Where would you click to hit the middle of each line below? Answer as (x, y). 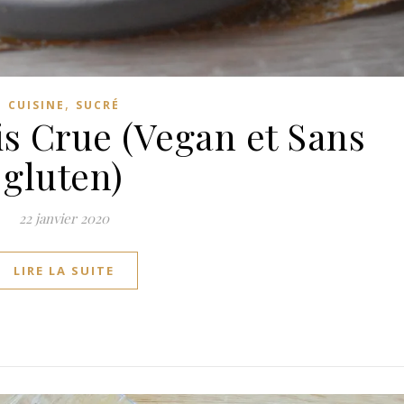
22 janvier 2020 (64, 218)
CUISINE (36, 105)
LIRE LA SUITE (64, 270)
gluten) (64, 175)
